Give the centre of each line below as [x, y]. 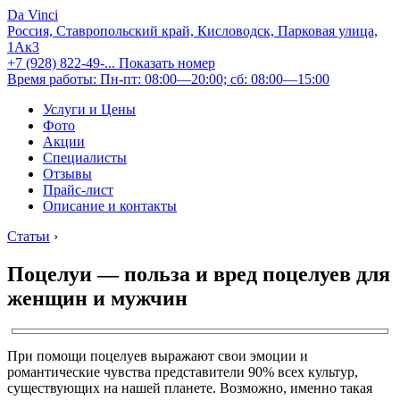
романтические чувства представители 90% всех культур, [183, 371]
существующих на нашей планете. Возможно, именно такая [190, 387]
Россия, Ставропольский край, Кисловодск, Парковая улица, [192, 31]
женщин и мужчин [97, 298]
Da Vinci [33, 15]
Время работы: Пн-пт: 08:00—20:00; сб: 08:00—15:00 [168, 79]
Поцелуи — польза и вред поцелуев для [199, 274]
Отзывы [67, 174]
